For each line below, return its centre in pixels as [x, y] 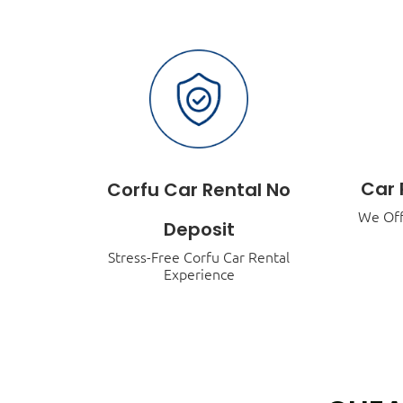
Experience [199, 275]
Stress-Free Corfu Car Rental [199, 258]
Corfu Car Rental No [199, 190]
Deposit [199, 230]
